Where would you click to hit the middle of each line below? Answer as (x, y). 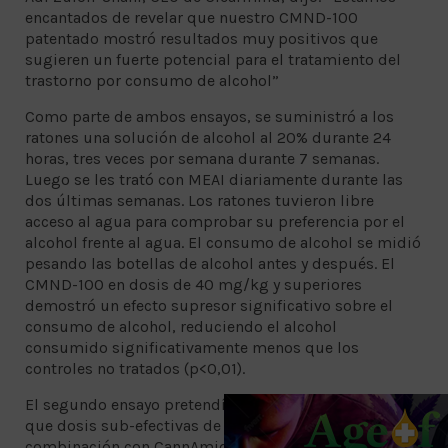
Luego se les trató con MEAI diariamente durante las (214, 180)
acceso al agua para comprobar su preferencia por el (215, 222)
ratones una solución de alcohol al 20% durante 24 (208, 138)
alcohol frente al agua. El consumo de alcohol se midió (223, 243)
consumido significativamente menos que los (192, 348)
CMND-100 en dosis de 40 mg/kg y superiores (193, 285)
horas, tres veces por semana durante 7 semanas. (202, 159)
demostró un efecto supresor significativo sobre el (209, 306)
